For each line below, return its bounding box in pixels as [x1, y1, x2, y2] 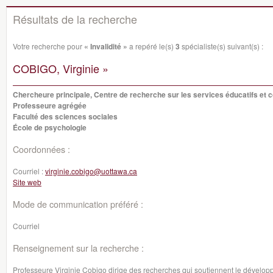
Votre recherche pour [13, 41, 84, 51]
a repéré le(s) [127, 41, 175, 51]
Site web [13, 177, 41, 187]
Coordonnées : [13, 143, 70, 155]
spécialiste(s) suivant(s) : [180, 41, 263, 51]
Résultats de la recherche [13, 11, 137, 27]
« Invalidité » [84, 41, 127, 52]
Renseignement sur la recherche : [13, 241, 144, 254]
